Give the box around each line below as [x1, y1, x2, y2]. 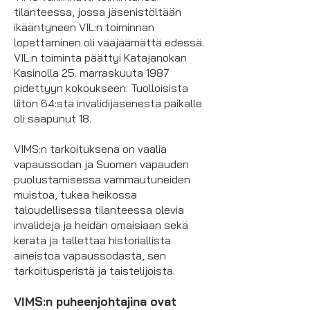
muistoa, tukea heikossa [14, 188, 137, 201]
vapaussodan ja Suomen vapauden [14, 157, 189, 171]
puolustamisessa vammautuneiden [14, 172, 190, 186]
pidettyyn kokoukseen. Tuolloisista [14, 81, 188, 95]
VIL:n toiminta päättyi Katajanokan [14, 51, 187, 64]
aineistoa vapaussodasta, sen [14, 248, 166, 262]
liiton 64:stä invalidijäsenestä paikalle [14, 96, 202, 110]
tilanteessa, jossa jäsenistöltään [14, 5, 181, 19]
